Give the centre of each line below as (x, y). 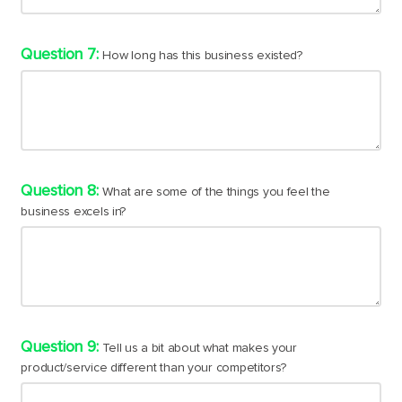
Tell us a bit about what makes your (200, 349)
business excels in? (74, 212)
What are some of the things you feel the (216, 192)
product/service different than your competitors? (153, 368)
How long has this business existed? (202, 56)
